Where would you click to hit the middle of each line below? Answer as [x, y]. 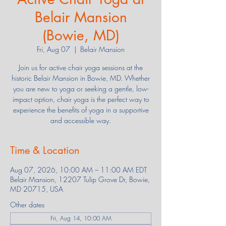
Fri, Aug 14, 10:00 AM [81, 218]
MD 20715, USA [37, 189]
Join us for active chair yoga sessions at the [81, 67]
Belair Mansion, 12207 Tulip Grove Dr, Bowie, [80, 179]
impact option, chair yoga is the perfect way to [81, 99]
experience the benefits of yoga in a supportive [81, 109]
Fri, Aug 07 [53, 49]
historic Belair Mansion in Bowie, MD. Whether [81, 78]
